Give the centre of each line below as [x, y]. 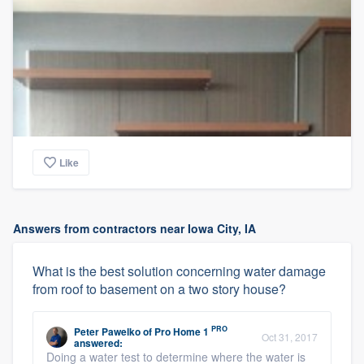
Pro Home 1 [182, 331]
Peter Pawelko [107, 331]
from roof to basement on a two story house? [159, 288]
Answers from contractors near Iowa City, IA [134, 228]
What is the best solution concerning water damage [179, 271]
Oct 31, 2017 [290, 336]
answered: [98, 342]
